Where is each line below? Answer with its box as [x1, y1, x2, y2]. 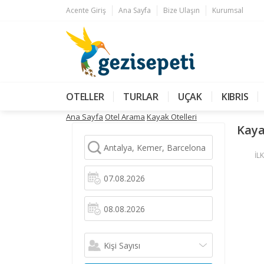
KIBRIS [221, 90, 249, 103]
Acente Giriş [66, 5, 106, 15]
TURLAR [123, 90, 159, 103]
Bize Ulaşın [163, 5, 200, 15]
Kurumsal [212, 5, 243, 15]
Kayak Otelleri [147, 111, 197, 122]
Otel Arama [105, 111, 145, 122]
